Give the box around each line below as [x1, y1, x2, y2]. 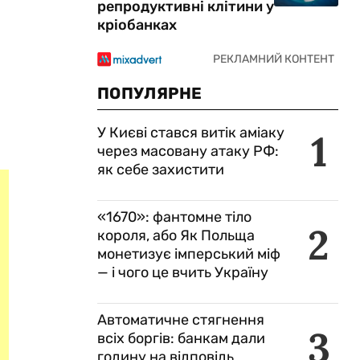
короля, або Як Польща [97, 227, 255, 244]
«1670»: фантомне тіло [97, 208, 252, 226]
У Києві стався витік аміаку [97, 124, 284, 141]
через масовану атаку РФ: [97, 142, 279, 160]
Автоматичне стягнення [97, 311, 264, 329]
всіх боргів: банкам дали [97, 329, 265, 347]
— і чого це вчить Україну [97, 264, 268, 281]
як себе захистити [97, 161, 224, 178]
